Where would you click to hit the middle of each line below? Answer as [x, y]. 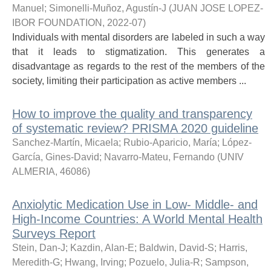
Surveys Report [54, 233]
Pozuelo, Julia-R [165, 262]
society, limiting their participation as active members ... [129, 81]
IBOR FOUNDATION [57, 23]
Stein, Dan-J [39, 248]
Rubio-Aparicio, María [170, 142]
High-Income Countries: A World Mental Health [137, 219]
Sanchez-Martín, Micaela [65, 142]
